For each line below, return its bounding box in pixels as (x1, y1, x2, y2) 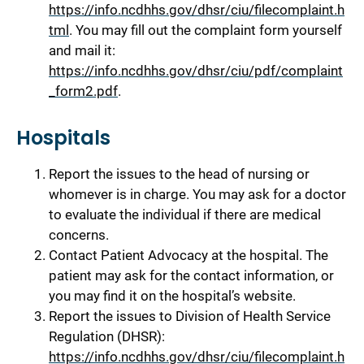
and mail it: (49, 41, 115, 58)
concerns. (49, 226, 109, 243)
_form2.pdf (49, 82, 118, 99)
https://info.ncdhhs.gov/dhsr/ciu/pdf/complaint (49, 62, 343, 79)
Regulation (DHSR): (49, 327, 165, 344)
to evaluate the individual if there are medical (49, 206, 321, 223)
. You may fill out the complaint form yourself (69, 21, 342, 38)
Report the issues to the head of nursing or (49, 165, 310, 182)
